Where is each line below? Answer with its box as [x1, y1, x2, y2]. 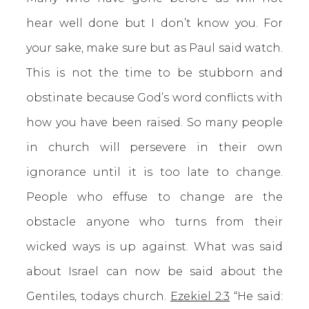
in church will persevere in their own [26, 141, 283, 154]
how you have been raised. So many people [26, 116, 283, 129]
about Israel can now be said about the [26, 265, 283, 278]
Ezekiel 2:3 [170, 290, 230, 303]
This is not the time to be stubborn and [26, 66, 283, 79]
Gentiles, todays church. [26, 290, 170, 303]
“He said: [230, 290, 283, 303]
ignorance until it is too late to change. [26, 166, 283, 179]
